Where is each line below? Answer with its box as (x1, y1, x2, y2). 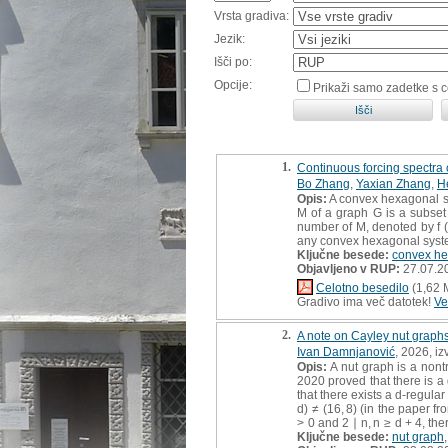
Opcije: (214, 77, 252, 92)
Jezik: (214, 31, 245, 46)
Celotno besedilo (316, 280, 409, 295)
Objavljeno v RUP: (297, 261, 400, 276)
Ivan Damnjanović (297, 344, 395, 359)
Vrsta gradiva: (214, 8, 289, 23)
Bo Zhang (297, 176, 350, 191)
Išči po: (214, 54, 252, 69)
